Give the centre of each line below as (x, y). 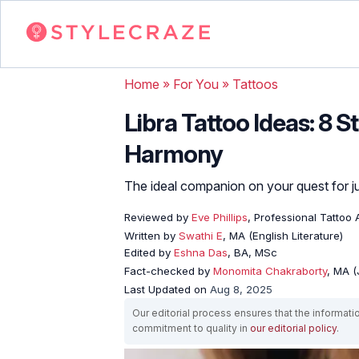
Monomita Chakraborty (270, 270)
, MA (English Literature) (283, 235)
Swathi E (201, 235)
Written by (151, 235)
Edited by (149, 252)
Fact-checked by (169, 270)
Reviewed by (156, 217)
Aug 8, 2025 (241, 289)
